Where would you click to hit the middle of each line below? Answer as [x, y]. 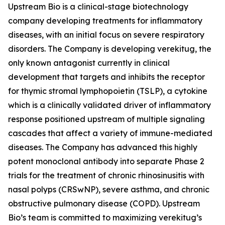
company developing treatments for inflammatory [105, 21]
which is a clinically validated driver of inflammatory [109, 105]
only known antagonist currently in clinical [89, 63]
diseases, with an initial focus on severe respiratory [106, 35]
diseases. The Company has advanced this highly [103, 147]
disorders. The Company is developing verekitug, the [110, 49]
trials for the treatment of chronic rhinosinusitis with [106, 175]
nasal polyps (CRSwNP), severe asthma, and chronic [109, 189]
